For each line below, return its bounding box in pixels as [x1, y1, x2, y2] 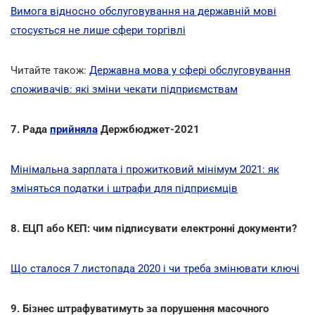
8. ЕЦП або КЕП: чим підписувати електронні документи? [11, 221, 297, 235]
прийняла [50, 122, 98, 136]
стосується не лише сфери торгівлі [11, 23, 186, 37]
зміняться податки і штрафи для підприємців [11, 181, 238, 195]
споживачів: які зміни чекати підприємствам [11, 82, 238, 96]
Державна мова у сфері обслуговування [89, 63, 290, 77]
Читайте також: [11, 63, 89, 77]
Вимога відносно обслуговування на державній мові [11, 4, 276, 18]
